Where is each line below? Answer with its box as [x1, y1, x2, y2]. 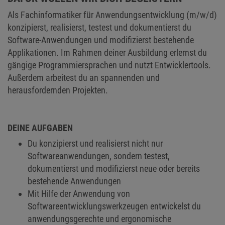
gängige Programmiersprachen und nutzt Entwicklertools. [8, 60, 211, 70]
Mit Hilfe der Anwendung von [28, 188, 130, 199]
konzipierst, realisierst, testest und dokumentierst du [8, 22, 191, 33]
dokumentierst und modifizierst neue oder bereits [28, 163, 200, 174]
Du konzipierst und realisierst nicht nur [28, 138, 163, 149]
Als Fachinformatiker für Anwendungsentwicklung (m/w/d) [8, 10, 217, 20]
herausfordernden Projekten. [8, 85, 108, 95]
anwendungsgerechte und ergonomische [28, 213, 171, 224]
